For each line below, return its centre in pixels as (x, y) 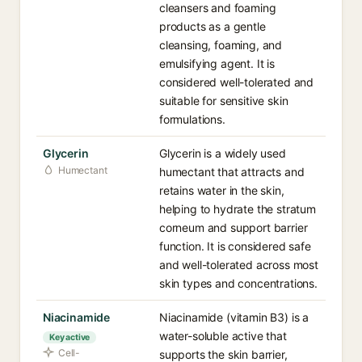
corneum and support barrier (234, 227)
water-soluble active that (223, 336)
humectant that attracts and (232, 172)
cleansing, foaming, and (221, 45)
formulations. (192, 119)
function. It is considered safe (235, 246)
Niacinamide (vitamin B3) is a (234, 317)
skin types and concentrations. (238, 283)
